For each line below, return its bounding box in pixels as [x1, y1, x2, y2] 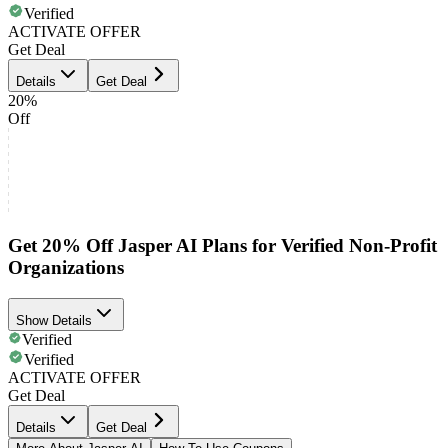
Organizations [8, 256, 124, 278]
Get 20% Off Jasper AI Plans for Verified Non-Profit [8, 234, 437, 256]
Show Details [16, 312, 92, 328]
